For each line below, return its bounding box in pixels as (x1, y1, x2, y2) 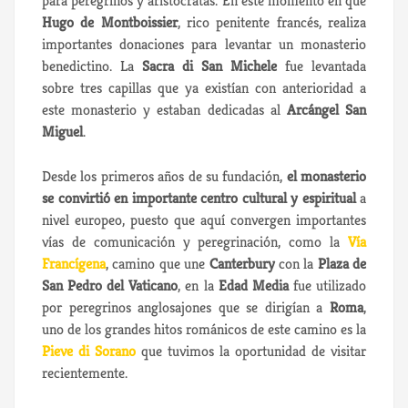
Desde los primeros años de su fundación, (42, 166, 287, 186)
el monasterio (286, 166, 366, 186)
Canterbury (209, 253, 275, 273)
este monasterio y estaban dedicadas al (42, 99, 287, 119)
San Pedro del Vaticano (42, 275, 178, 295)
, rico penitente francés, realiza (177, 12, 367, 32)
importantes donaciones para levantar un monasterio (42, 34, 366, 54)
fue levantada (277, 56, 366, 76)
